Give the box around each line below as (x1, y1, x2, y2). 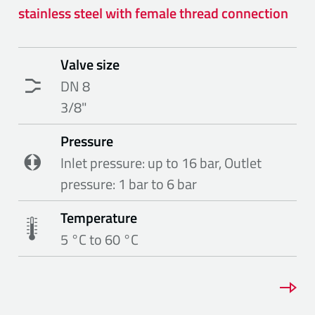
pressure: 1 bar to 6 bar (60, 172, 198, 195)
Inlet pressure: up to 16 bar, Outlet (60, 151, 262, 174)
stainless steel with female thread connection (18, 1, 289, 24)
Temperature (60, 206, 138, 229)
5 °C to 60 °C (60, 228, 139, 250)
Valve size (60, 53, 120, 75)
